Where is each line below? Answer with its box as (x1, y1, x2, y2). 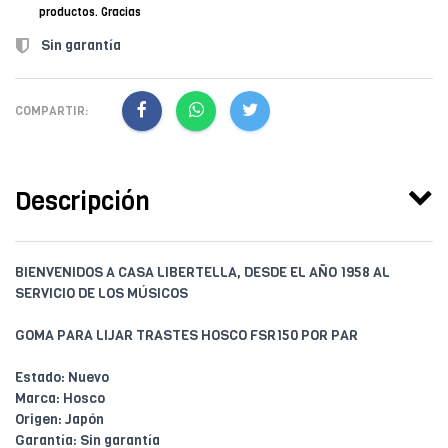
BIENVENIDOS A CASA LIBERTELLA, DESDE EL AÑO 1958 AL (15, 263, 390, 283)
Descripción (15, 185, 150, 219)
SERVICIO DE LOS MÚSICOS (15, 284, 188, 304)
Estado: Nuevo (15, 368, 109, 388)
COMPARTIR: (15, 102, 88, 119)
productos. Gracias (39, 5, 141, 21)
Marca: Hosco (15, 389, 105, 409)
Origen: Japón (15, 410, 104, 430)
